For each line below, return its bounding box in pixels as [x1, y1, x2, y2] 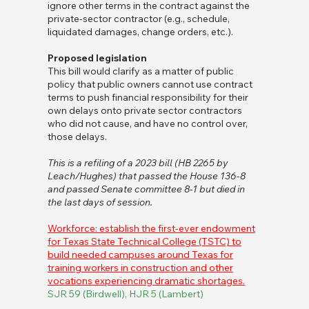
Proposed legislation [47, 52, 147, 65]
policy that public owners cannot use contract [47, 78, 252, 91]
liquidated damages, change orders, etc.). [47, 26, 233, 39]
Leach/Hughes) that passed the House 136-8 [47, 170, 246, 183]
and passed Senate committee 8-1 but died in [47, 183, 245, 196]
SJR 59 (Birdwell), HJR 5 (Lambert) [47, 288, 203, 301]
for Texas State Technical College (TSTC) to [47, 235, 241, 248]
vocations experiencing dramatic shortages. [47, 275, 245, 288]
